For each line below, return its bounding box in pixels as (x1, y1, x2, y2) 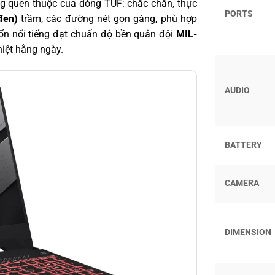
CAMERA (225, 178, 259, 189)
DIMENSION (225, 227, 271, 238)
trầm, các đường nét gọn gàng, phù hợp (17, 12, 198, 25)
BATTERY (225, 140, 262, 151)
